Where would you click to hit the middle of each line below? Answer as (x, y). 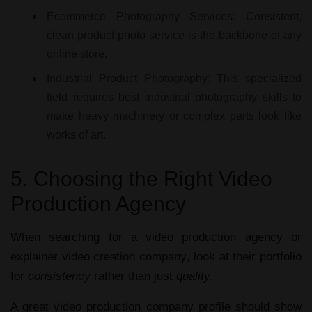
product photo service (131, 35)
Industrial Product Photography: (128, 78)
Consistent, (269, 16)
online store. (77, 54)
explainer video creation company (99, 257)
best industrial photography (188, 97)
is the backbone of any (243, 35)
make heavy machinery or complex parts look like (174, 116)
